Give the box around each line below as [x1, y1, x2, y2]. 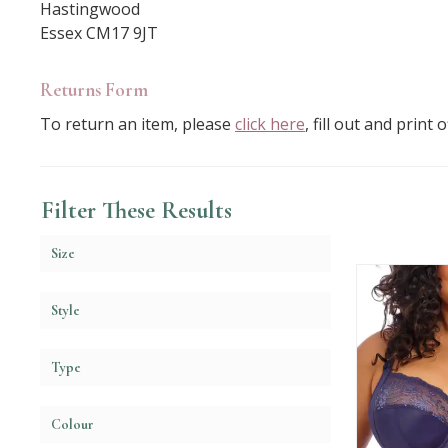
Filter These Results [41, 195, 232, 225]
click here [235, 112, 305, 135]
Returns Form [40, 77, 148, 102]
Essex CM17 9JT [40, 21, 162, 44]
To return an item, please [40, 112, 235, 135]
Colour [51, 415, 94, 433]
